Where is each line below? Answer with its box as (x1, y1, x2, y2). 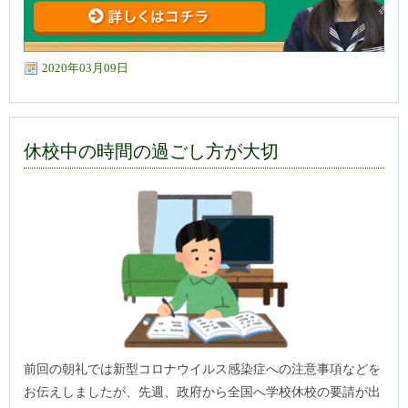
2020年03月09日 (42, 61, 128, 76)
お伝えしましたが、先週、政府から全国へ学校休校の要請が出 (24, 384, 381, 400)
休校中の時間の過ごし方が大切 (24, 141, 279, 162)
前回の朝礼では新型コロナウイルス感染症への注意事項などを (24, 362, 381, 377)
